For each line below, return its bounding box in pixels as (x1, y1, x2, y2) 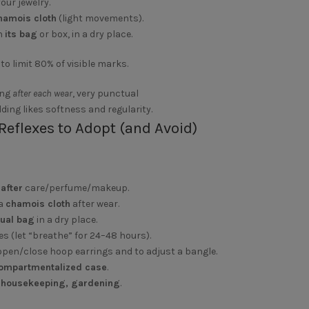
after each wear (12, 88, 72, 99)
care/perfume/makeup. (22, 182, 129, 194)
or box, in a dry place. (37, 28, 132, 40)
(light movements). (56, 12, 143, 24)
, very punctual (72, 88, 139, 99)
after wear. (70, 198, 119, 210)
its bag (4, 28, 37, 40)
